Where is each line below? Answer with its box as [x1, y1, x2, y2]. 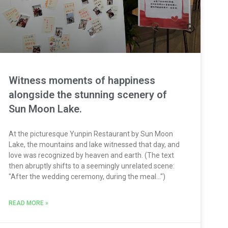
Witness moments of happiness [9, 74, 156, 87]
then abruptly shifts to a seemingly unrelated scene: [9, 162, 175, 170]
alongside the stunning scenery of [9, 89, 167, 101]
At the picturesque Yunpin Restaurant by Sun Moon [9, 130, 174, 138]
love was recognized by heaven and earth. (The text [9, 151, 175, 160]
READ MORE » [9, 199, 49, 207]
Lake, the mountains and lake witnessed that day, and [9, 140, 180, 149]
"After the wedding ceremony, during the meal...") [9, 173, 166, 181]
